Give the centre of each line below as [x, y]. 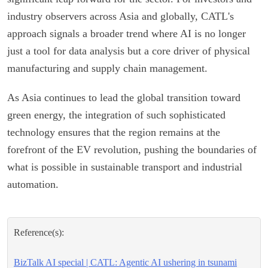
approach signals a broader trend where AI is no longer [127, 33]
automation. [33, 184]
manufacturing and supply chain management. [107, 68]
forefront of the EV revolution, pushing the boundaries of [132, 149]
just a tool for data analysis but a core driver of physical [129, 51]
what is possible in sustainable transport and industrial [125, 167]
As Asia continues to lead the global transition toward [124, 97]
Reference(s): [39, 232]
